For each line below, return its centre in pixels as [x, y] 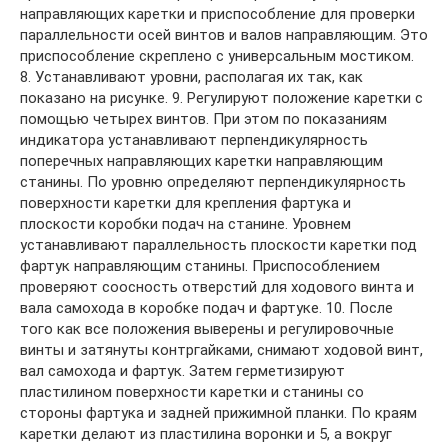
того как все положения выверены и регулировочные [207, 329]
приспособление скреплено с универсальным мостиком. [217, 56]
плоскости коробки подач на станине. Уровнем [185, 224]
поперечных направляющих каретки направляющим [201, 161]
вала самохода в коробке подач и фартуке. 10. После [206, 308]
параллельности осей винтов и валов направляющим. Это [224, 35]
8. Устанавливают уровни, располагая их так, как [191, 77]
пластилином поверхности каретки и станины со [192, 392]
